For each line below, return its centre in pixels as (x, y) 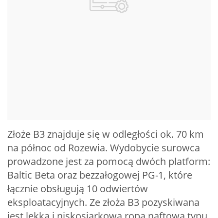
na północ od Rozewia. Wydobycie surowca (104, 147)
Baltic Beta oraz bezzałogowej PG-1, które (100, 175)
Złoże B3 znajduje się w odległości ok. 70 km (106, 134)
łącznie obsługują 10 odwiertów (78, 188)
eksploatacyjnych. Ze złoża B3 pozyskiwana (103, 202)
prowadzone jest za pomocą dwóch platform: (109, 161)
